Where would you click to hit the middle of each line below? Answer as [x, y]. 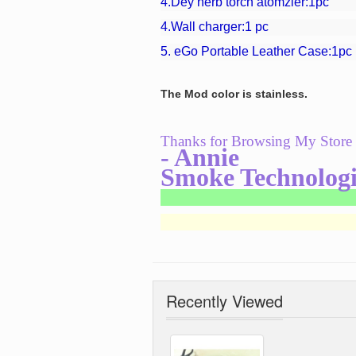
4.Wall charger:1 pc [215, 27]
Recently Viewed [224, 301]
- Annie [200, 158]
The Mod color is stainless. [234, 94]
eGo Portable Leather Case [251, 52]
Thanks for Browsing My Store [256, 141]
